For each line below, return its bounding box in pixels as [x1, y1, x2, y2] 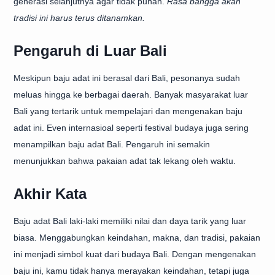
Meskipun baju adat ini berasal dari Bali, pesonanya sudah [14, 73, 240, 83]
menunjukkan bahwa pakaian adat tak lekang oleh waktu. [14, 156, 236, 166]
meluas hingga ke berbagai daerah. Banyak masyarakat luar [14, 90, 248, 99]
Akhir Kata [14, 185, 87, 202]
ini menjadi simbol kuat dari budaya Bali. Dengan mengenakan [14, 249, 256, 259]
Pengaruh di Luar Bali [14, 42, 167, 59]
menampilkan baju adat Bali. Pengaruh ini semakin [14, 139, 210, 149]
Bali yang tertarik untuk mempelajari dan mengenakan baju [14, 106, 242, 116]
